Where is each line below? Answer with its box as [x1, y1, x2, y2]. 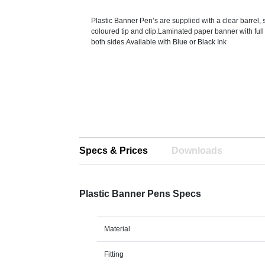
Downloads [172, 146, 223, 156]
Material [104, 225, 131, 233]
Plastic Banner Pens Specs [79, 189, 202, 199]
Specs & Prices [79, 146, 148, 156]
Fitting [104, 250, 124, 258]
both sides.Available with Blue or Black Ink [91, 38, 227, 46]
